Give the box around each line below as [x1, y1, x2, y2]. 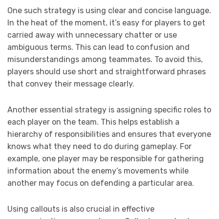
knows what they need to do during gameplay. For [7, 141, 192, 151]
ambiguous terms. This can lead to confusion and [7, 42, 190, 52]
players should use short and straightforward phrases [7, 66, 206, 76]
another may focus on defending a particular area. [7, 178, 194, 188]
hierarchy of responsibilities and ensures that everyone [7, 129, 211, 139]
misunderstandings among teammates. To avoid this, [7, 54, 203, 64]
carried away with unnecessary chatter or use [7, 30, 177, 40]
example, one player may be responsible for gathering [7, 153, 204, 163]
